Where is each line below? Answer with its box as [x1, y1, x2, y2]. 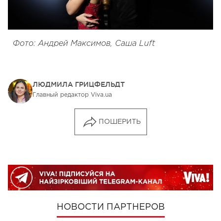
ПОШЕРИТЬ [98, 119, 141, 125]
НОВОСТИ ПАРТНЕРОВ [56, 203, 165, 211]
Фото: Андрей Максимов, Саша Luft [13, 40, 155, 48]
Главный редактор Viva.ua [33, 92, 112, 98]
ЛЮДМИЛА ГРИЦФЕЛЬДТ [33, 80, 125, 89]
